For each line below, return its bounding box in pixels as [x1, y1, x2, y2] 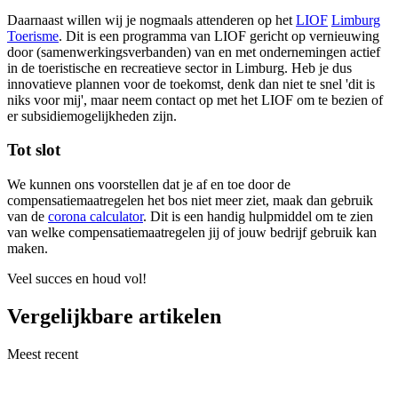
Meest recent [7, 346, 78, 362]
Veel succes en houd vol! [7, 270, 147, 286]
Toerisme [7, 28, 59, 44]
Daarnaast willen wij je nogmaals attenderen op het [7, 12, 296, 28]
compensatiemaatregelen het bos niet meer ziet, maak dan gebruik [7, 192, 373, 208]
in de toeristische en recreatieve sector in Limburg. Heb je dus [7, 60, 352, 76]
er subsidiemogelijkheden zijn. [7, 107, 177, 123]
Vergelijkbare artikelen [7, 304, 221, 328]
